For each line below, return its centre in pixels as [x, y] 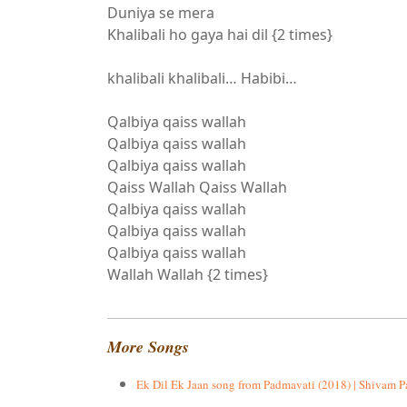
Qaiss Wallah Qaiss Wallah [197, 187]
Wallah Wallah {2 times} [188, 274]
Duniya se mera [161, 13]
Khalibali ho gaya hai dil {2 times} [220, 35]
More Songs [151, 347]
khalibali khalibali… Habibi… [202, 78]
